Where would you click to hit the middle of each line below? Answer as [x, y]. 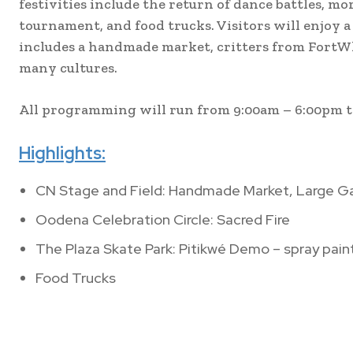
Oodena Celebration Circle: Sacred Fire [163, 220]
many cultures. [68, 68]
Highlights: [62, 154]
